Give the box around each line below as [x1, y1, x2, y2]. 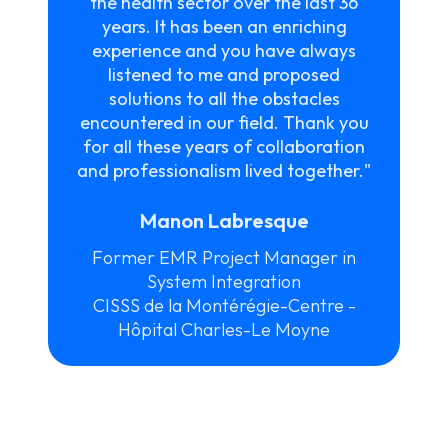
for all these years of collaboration [83, 134, 365, 158]
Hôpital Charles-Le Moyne [118, 317, 330, 341]
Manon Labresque [139, 207, 309, 233]
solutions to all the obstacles [108, 86, 340, 110]
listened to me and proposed [108, 62, 340, 86]
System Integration [147, 269, 301, 293]
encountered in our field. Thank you [79, 110, 369, 134]
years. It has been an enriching [101, 14, 347, 38]
